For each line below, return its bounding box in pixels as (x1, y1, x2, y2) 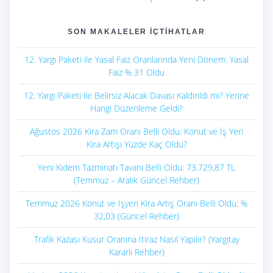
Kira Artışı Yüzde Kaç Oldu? (86, 138, 187, 151)
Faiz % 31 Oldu (108, 66, 165, 79)
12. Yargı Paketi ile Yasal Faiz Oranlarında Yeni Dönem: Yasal (24, 54, 249, 66)
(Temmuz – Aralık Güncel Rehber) (74, 174, 199, 186)
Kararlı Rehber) (108, 246, 165, 258)
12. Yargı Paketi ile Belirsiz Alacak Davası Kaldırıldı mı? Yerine (24, 90, 249, 102)
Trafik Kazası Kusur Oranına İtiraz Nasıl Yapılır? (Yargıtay (34, 233, 239, 246)
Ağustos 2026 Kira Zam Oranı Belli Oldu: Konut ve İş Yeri (30, 126, 243, 138)
